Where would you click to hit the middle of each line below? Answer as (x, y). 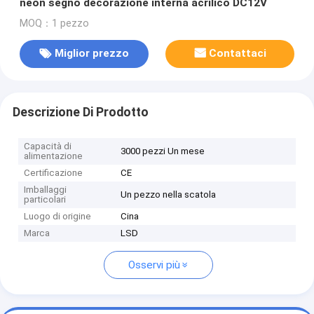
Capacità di (48, 146)
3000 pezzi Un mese (163, 151)
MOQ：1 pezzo (54, 23)
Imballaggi (46, 190)
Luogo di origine (58, 217)
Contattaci (238, 54)
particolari (45, 200)
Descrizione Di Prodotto (80, 112)
